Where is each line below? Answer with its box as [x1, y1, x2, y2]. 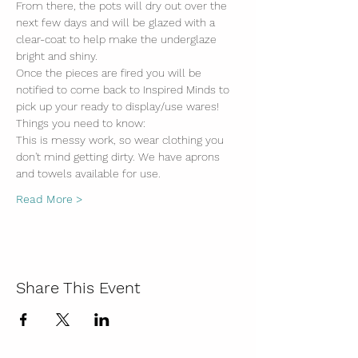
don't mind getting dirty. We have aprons [16, 150, 223, 163]
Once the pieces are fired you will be [16, 66, 205, 79]
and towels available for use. [16, 167, 161, 180]
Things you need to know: [16, 117, 145, 129]
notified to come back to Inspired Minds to [16, 83, 233, 96]
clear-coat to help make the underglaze [16, 33, 220, 46]
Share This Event [16, 278, 141, 297]
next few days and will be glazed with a [16, 16, 218, 29]
